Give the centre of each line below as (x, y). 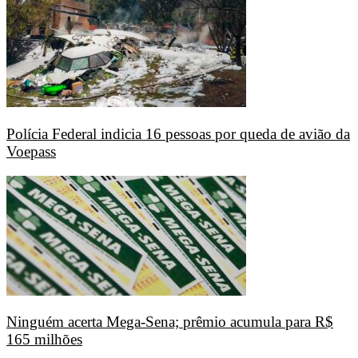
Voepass (31, 151)
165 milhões (44, 340)
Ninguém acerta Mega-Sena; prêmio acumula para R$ (170, 322)
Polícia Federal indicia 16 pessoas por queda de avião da (178, 133)
